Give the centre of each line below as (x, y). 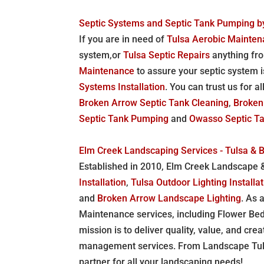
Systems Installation (122, 87)
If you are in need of (123, 39)
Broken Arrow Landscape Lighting (169, 198)
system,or (101, 55)
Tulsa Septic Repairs (167, 55)
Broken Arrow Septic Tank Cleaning (154, 103)
